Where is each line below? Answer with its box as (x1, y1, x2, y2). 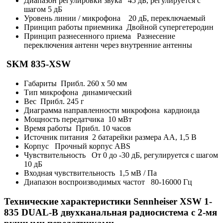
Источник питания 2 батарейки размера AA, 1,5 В (24, 133, 197, 142)
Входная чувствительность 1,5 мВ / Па (24, 169, 157, 178)
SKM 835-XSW (4, 59, 71, 70)
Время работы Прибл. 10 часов (24, 124, 131, 133)
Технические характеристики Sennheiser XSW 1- (4, 196, 212, 207)
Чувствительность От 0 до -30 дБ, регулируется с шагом (24, 151, 218, 160)
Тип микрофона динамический (24, 88, 132, 97)
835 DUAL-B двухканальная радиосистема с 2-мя (4, 207, 217, 218)
